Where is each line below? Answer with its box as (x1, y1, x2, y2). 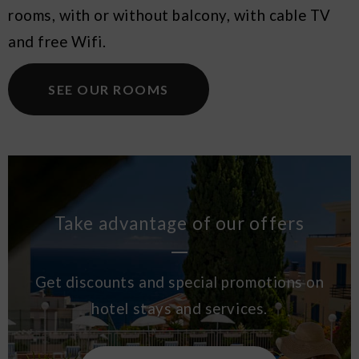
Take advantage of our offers (54, 212, 305, 234)
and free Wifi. (8, 33, 107, 50)
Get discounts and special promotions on (34, 273, 325, 291)
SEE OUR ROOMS (48, 82, 169, 97)
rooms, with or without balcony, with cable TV (8, 6, 331, 24)
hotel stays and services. (91, 300, 268, 317)
